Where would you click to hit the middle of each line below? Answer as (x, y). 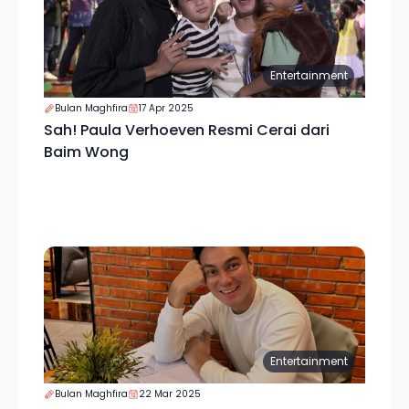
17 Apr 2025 (166, 108)
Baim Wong (86, 152)
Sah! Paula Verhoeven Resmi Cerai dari (187, 130)
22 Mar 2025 (170, 394)
